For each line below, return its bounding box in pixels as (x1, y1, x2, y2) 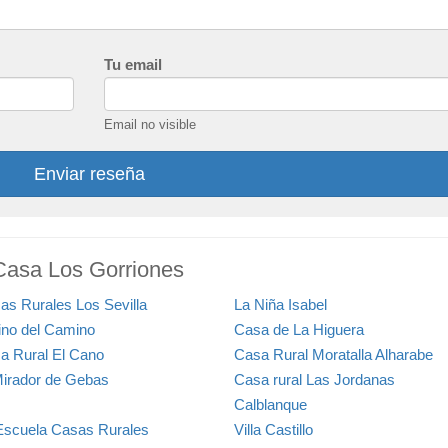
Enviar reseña (33, 163, 145, 184)
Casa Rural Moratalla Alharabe (233, 345, 433, 363)
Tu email (104, 55, 162, 73)
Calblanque (233, 395, 307, 413)
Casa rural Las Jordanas (233, 370, 395, 388)
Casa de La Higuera (233, 320, 364, 338)
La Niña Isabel (233, 295, 327, 313)
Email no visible (104, 116, 196, 132)
